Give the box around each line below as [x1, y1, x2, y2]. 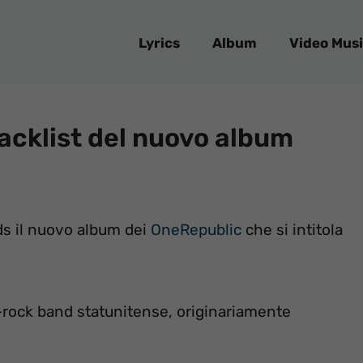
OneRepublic [151, 220, 241, 240]
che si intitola [241, 220, 343, 240]
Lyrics [139, 34, 180, 51]
